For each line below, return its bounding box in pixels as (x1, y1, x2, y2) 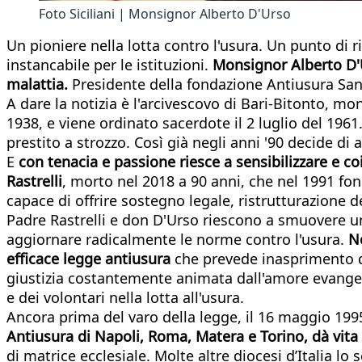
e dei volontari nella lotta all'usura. (6, 287, 244, 307)
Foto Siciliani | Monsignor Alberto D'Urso (39, 4, 291, 23)
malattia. (6, 74, 68, 94)
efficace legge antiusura (6, 248, 175, 268)
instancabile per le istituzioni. (6, 54, 213, 74)
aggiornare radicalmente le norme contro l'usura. (6, 229, 348, 249)
